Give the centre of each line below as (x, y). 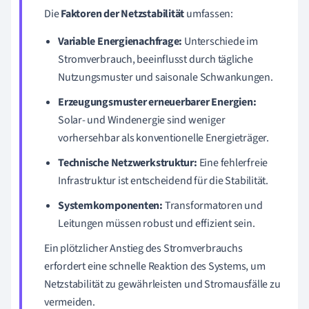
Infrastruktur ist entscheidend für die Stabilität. (163, 181)
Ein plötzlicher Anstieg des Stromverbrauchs (143, 249)
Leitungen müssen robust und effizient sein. (157, 224)
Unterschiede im (220, 42)
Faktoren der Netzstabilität (123, 14)
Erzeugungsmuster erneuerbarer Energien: (157, 102)
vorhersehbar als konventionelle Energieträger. (163, 138)
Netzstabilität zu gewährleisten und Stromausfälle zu (162, 285)
